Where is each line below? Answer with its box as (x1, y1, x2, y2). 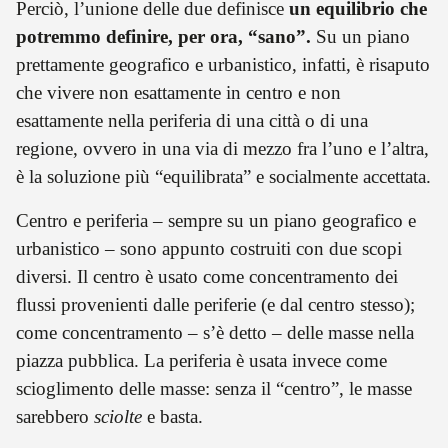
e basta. (147, 405, 203, 427)
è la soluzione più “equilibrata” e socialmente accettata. (16, 165, 431, 187)
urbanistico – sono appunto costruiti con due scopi (16, 237, 402, 259)
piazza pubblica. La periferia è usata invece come (16, 349, 387, 371)
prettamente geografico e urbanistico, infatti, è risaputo (16, 53, 430, 75)
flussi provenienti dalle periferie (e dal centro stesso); (16, 293, 415, 315)
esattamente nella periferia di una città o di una (16, 109, 368, 131)
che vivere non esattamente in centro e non (16, 81, 341, 103)
